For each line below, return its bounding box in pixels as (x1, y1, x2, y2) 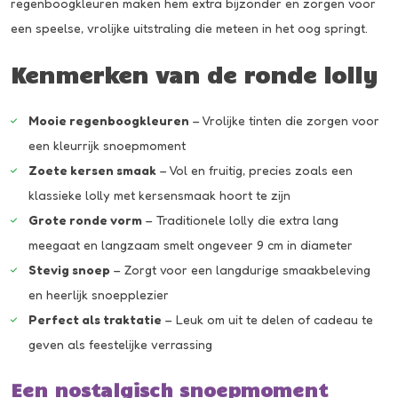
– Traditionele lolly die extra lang (142, 212, 338, 228)
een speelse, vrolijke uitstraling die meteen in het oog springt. (11, 20, 368, 36)
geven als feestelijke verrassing (28, 337, 212, 353)
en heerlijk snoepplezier (28, 287, 169, 303)
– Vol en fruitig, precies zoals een (156, 163, 353, 179)
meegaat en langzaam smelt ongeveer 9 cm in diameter (28, 237, 353, 253)
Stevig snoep (28, 262, 110, 278)
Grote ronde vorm (28, 212, 142, 228)
